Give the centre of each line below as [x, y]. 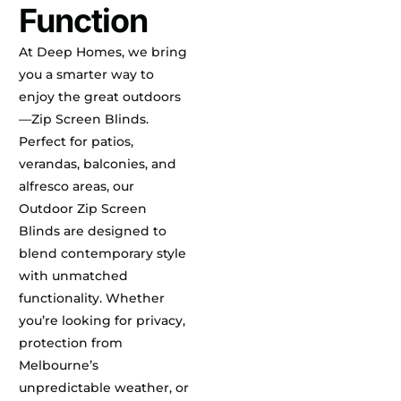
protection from [71, 342]
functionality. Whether [92, 298]
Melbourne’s [59, 365]
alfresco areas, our [77, 186]
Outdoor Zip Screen [83, 208]
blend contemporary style [103, 253]
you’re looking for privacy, [102, 320]
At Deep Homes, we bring [103, 51]
